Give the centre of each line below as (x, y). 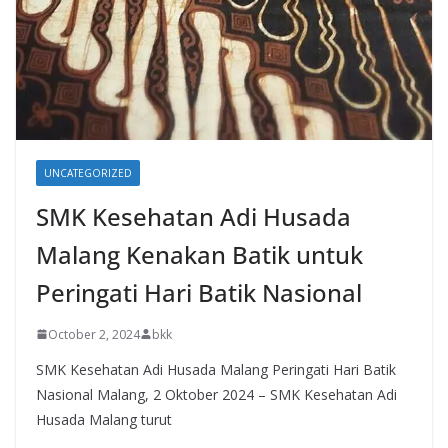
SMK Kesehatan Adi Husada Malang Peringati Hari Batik (216, 369)
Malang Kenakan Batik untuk (199, 254)
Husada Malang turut (104, 419)
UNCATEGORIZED (88, 172)
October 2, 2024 (94, 334)
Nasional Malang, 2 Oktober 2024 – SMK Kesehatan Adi (216, 394)
